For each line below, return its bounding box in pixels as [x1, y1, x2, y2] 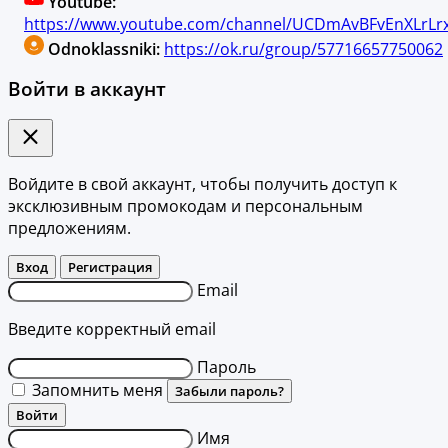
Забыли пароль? [175, 381, 284, 400]
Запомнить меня [32, 378, 163, 401]
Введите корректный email [8, 317, 216, 340]
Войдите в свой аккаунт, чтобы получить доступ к [8, 172, 397, 195]
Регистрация [68, 257, 152, 276]
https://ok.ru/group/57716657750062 [164, 37, 443, 60]
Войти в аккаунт [8, 76, 166, 102]
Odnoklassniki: [48, 37, 160, 60]
